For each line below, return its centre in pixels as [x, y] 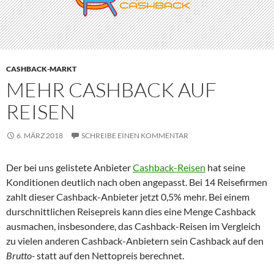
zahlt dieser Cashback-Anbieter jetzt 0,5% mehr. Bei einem [128, 197]
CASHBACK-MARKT [41, 69]
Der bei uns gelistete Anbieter [69, 167]
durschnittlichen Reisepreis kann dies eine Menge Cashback [131, 211]
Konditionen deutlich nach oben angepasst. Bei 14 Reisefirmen [137, 182]
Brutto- [20, 255]
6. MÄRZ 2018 [40, 135]
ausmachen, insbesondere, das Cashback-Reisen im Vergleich [133, 226]
